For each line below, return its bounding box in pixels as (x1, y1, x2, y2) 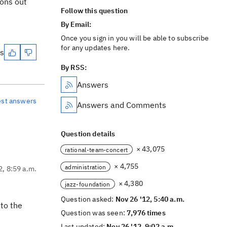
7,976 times (127, 208, 166, 217)
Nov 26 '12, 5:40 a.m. (115, 195, 184, 204)
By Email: (61, 20, 93, 29)
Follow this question (61, 6, 128, 15)
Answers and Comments (77, 100, 166, 110)
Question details (61, 129, 116, 138)
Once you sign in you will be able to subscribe (61, 33, 209, 43)
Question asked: (61, 195, 116, 204)
